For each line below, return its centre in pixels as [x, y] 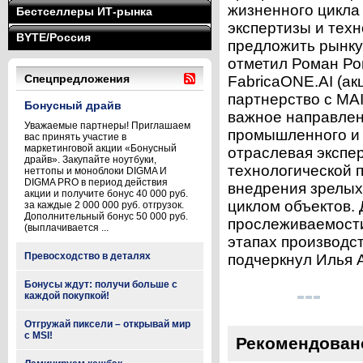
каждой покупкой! [67, 296]
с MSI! [38, 335]
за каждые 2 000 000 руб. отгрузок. [104, 205]
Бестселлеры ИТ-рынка [84, 11]
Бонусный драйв [73, 105]
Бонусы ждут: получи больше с [101, 284]
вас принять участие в [75, 137]
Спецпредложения [77, 79]
